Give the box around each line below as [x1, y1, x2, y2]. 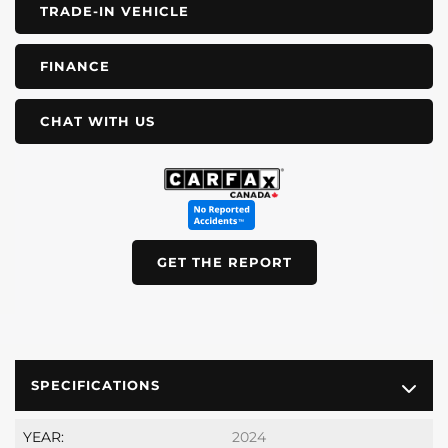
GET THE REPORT [156, 253, 292, 270]
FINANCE [40, 57, 110, 74]
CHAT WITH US [40, 112, 155, 129]
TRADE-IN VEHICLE [40, 2, 189, 19]
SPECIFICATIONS [31, 377, 160, 394]
